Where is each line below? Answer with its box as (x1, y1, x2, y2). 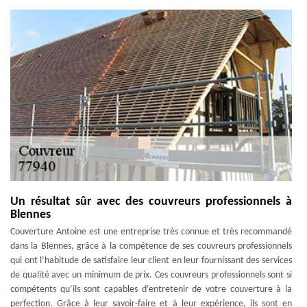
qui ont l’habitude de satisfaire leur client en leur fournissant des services (10, 256, 292, 266)
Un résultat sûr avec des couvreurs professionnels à (10, 195, 292, 208)
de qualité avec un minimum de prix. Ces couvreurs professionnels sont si (10, 270, 292, 280)
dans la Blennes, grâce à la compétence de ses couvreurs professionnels (10, 241, 292, 251)
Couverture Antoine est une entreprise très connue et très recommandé (10, 227, 292, 237)
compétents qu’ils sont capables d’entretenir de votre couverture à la (10, 284, 292, 295)
